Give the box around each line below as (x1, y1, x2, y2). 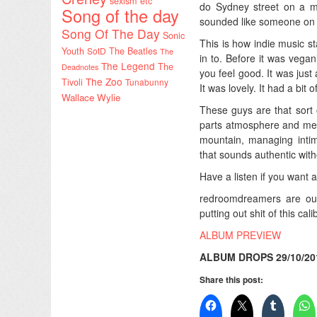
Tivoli (62, 75, 83, 88)
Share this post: (200, 272, 263, 286)
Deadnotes (62, 60, 98, 72)
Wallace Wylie (62, 90, 120, 104)
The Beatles (109, 44, 157, 57)
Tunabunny (125, 75, 168, 88)
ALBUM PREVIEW (200, 227, 281, 242)
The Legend (101, 58, 155, 73)
